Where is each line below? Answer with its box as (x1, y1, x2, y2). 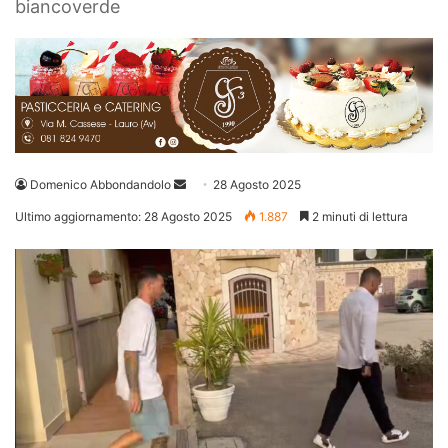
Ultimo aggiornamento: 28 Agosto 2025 (15, 209, 232, 225)
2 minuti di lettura (309, 209, 408, 225)
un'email (185, 200, 232, 216)
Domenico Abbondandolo (30, 177, 171, 193)
